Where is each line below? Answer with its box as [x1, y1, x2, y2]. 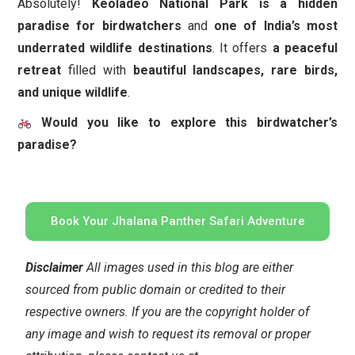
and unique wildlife [17, 85, 128, 101]
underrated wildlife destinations [17, 40, 212, 56]
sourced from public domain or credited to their [25, 282, 285, 298]
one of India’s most [214, 18, 338, 34]
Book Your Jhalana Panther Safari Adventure [50, 214, 305, 229]
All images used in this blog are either [83, 260, 293, 276]
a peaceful [272, 40, 338, 56]
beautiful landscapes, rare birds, [132, 63, 338, 78]
